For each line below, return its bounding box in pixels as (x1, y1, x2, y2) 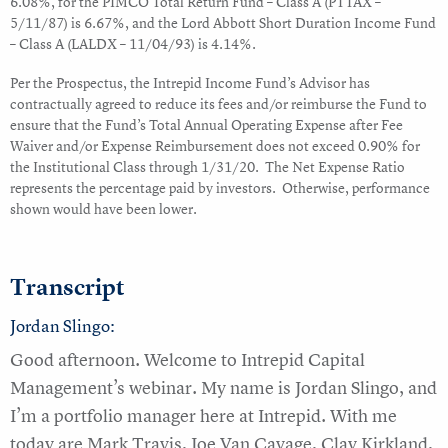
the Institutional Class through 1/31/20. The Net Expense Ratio (10, 157, 405, 177)
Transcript (10, 271, 124, 302)
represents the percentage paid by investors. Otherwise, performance (10, 178, 430, 198)
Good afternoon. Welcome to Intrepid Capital (10, 348, 365, 372)
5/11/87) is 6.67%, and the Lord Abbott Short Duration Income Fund (10, 13, 436, 33)
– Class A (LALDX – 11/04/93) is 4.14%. (10, 34, 256, 54)
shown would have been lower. (10, 199, 197, 219)
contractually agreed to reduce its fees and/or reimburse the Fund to (10, 94, 427, 114)
